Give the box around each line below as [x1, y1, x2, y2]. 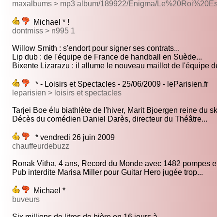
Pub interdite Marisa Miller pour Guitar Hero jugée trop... [12, 168, 203, 177]
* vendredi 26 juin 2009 [30, 133, 115, 142]
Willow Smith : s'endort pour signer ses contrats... [12, 44, 180, 53]
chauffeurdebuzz [12, 142, 69, 151]
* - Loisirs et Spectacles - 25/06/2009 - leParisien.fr [30, 80, 208, 89]
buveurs [12, 195, 40, 204]
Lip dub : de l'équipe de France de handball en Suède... [12, 53, 202, 62]
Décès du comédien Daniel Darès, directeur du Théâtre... [12, 115, 207, 124]
